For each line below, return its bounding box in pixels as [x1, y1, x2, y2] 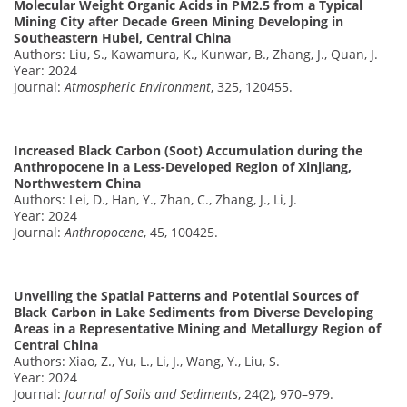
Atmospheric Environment [65, 77, 211, 95]
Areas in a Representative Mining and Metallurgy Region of [14, 319, 381, 337]
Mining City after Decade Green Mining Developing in [14, 12, 343, 30]
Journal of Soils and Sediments [65, 384, 238, 402]
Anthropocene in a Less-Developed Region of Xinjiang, [14, 157, 352, 175]
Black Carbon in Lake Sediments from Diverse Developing [14, 303, 373, 321]
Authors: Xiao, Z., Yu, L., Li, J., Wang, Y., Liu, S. [14, 352, 280, 370]
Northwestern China [14, 174, 141, 192]
